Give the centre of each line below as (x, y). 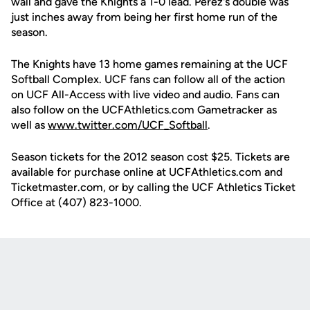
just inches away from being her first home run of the (144, 17)
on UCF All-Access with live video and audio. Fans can (145, 94)
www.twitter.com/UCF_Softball (128, 125)
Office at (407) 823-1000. (76, 202)
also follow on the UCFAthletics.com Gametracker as (144, 110)
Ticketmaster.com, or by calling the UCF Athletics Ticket (153, 187)
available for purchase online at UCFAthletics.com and (147, 172)
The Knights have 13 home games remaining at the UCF (149, 64)
